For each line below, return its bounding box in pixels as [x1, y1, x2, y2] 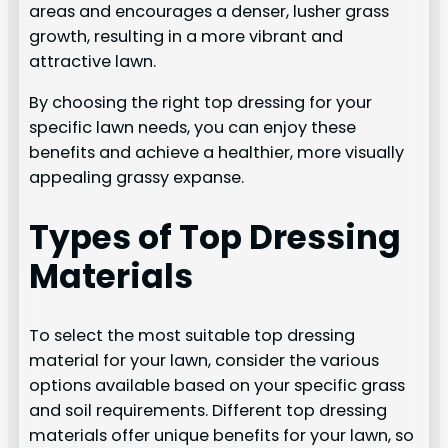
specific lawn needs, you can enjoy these [29, 116, 357, 140]
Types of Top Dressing [29, 214, 402, 260]
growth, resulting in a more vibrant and [29, 24, 344, 48]
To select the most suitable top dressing [29, 323, 356, 347]
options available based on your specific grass [29, 373, 406, 397]
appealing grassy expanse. [29, 166, 245, 190]
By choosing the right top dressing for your [29, 91, 373, 115]
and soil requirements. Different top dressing [29, 398, 388, 422]
